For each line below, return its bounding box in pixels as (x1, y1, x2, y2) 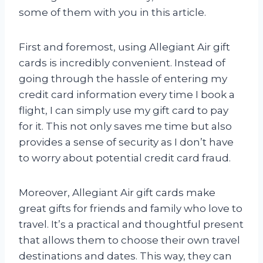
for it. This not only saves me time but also (19, 120, 232, 132)
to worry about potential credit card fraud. (19, 151, 231, 164)
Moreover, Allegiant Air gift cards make (19, 186, 215, 198)
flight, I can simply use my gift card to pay (19, 104, 228, 116)
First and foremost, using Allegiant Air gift (19, 41, 230, 53)
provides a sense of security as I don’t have (19, 136, 234, 148)
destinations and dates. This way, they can (19, 249, 232, 262)
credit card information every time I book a (19, 88, 235, 100)
